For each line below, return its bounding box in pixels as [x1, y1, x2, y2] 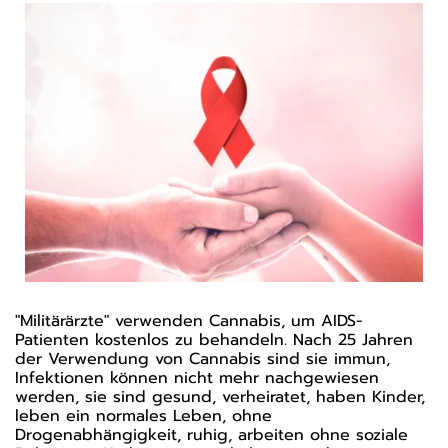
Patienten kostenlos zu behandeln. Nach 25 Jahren [15, 327, 413, 352]
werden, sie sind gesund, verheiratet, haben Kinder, [15, 384, 425, 409]
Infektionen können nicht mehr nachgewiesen [15, 365, 379, 390]
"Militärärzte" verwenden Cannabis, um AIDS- [15, 308, 363, 333]
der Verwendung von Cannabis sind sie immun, [15, 346, 390, 371]
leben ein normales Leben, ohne [15, 403, 272, 428]
